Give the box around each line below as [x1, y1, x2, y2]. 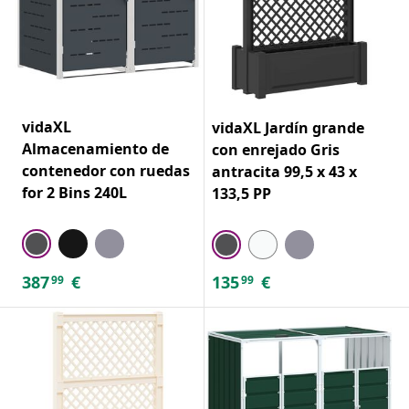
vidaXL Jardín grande [212, 117, 364, 138]
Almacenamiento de [22, 138, 169, 159]
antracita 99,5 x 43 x [212, 161, 357, 182]
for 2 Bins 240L [22, 182, 127, 203]
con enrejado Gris [212, 139, 340, 160]
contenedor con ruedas [22, 160, 190, 181]
